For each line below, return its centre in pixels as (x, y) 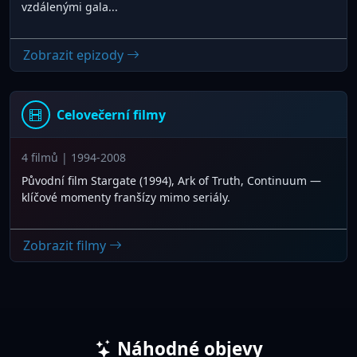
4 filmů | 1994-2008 (73, 157)
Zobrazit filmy (66, 246)
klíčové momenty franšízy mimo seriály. (126, 197)
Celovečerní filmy (111, 114)
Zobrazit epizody (75, 55)
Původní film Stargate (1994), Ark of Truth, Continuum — (171, 180)
